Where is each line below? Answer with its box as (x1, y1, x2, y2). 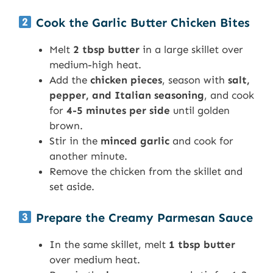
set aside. (49, 180, 94, 193)
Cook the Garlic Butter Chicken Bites (32, 15, 250, 30)
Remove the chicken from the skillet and (49, 165, 243, 178)
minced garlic (101, 135, 169, 147)
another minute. (49, 150, 127, 163)
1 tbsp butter (169, 238, 235, 250)
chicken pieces (90, 74, 162, 87)
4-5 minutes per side (66, 104, 170, 117)
